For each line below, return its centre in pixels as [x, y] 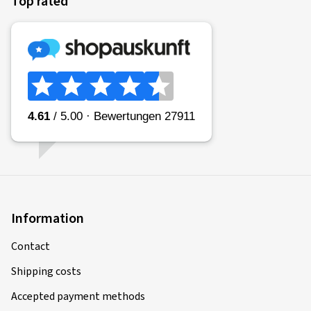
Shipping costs [46, 271]
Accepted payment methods [78, 296]
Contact [31, 246]
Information [48, 219]
